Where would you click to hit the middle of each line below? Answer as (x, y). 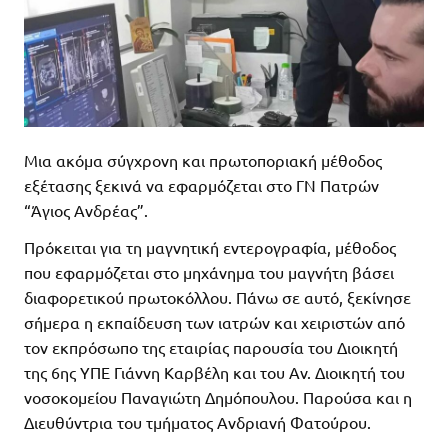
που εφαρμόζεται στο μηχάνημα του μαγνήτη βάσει (209, 271)
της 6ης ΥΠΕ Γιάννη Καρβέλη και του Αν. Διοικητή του (214, 371)
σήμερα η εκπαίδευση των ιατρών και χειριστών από (214, 321)
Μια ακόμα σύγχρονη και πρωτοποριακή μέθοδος (203, 159)
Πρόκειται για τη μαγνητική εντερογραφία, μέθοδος (210, 246)
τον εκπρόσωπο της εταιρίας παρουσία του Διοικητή (211, 346)
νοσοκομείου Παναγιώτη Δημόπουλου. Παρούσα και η (218, 396)
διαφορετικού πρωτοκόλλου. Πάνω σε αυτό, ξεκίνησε (217, 296)
